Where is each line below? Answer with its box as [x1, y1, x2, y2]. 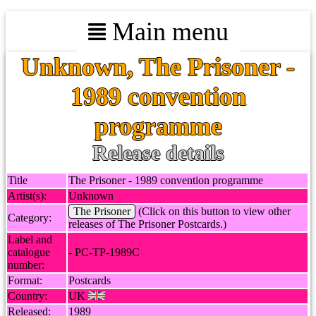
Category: [8, 212, 51, 224]
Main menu [105, 18, 229, 46]
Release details [92, 141, 224, 164]
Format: [8, 274, 42, 286]
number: [8, 259, 44, 271]
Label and [8, 233, 52, 245]
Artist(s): [8, 190, 47, 202]
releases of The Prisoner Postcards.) [68, 218, 226, 230]
